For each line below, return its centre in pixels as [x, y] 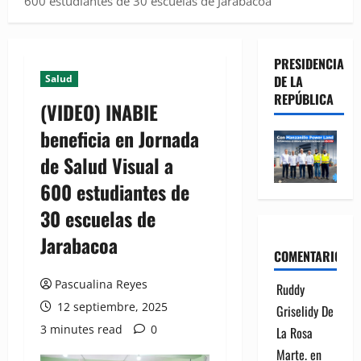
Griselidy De [305, 311]
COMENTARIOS [311, 256]
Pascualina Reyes [101, 284]
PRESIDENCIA [309, 63]
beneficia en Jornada [120, 138]
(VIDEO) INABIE [99, 112]
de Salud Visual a [107, 165]
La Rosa [294, 332]
